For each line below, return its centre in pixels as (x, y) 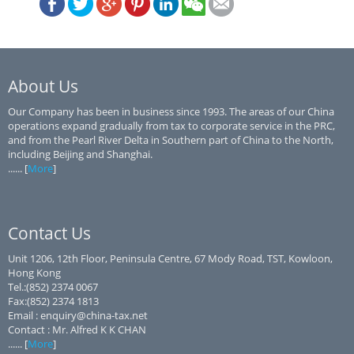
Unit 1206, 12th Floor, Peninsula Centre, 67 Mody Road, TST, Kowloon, (170, 258)
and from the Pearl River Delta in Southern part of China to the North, (171, 140)
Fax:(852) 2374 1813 (53, 301)
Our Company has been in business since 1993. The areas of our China (171, 111)
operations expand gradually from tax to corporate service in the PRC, (171, 126)
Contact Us (49, 233)
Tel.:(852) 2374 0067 (53, 287)
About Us (43, 86)
